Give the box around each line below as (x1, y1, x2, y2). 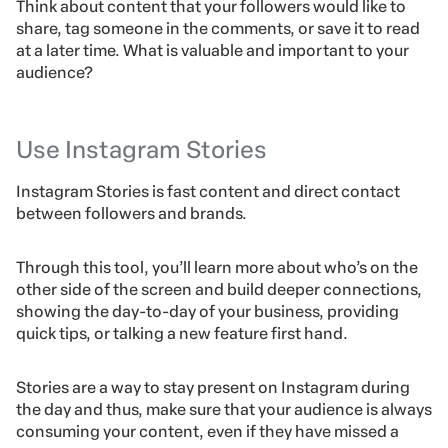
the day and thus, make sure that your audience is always (16, 400, 432, 420)
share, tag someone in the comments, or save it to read (16, 19, 420, 39)
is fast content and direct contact (152, 182, 400, 202)
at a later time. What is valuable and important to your (16, 41, 409, 61)
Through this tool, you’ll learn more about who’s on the (16, 258, 418, 278)
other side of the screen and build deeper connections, (16, 280, 422, 300)
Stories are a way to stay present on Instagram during (16, 378, 410, 398)
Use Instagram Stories (16, 135, 267, 165)
